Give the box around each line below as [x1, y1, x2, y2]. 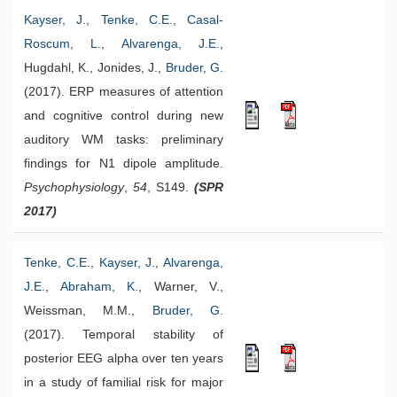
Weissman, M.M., [24, 304, 152, 317]
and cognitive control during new [24, 109, 223, 122]
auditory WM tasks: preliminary [24, 133, 223, 146]
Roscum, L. [24, 37, 102, 51]
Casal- [187, 13, 223, 27]
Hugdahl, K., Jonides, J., [24, 61, 166, 74]
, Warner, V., [138, 280, 223, 293]
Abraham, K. [59, 280, 138, 293]
